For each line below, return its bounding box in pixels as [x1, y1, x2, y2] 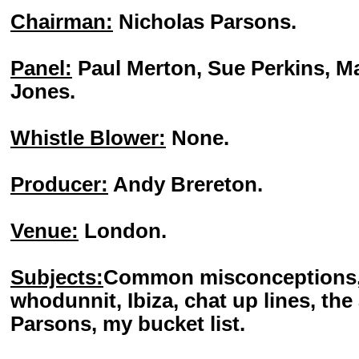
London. [79, 220, 167, 242]
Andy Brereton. [108, 173, 263, 196]
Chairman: [10, 10, 113, 33]
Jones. [10, 80, 75, 103]
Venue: [10, 220, 79, 242]
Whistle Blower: [10, 127, 166, 149]
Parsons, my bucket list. [10, 313, 245, 335]
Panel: [10, 57, 72, 79]
